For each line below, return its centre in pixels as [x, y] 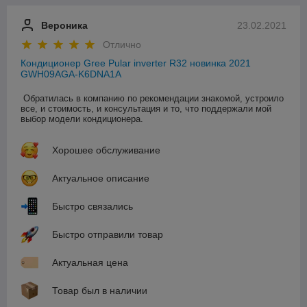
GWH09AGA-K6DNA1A [71, 74]
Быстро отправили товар [108, 234]
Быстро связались [93, 206]
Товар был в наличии [100, 290]
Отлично [122, 44]
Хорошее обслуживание [106, 150]
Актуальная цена [90, 262]
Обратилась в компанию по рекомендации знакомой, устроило [153, 98]
